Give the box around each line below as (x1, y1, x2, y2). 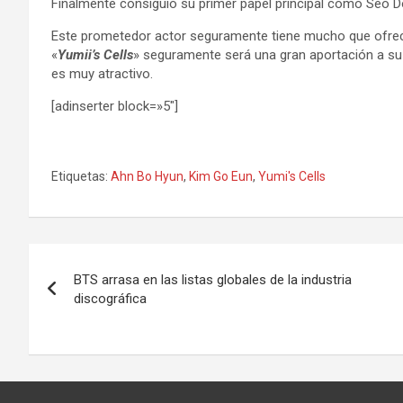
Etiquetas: (51, 169, 108, 184)
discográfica (74, 291, 147, 307)
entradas (28, 318, 140, 352)
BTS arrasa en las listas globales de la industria (74, 272, 352, 288)
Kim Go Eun (189, 169, 253, 184)
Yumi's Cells (258, 169, 326, 184)
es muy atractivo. (51, 66, 153, 82)
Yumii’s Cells (58, 47, 133, 63)
